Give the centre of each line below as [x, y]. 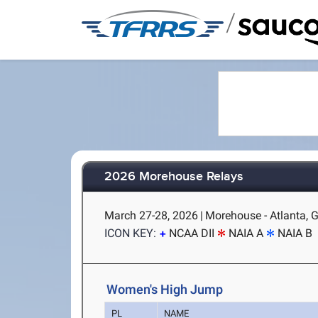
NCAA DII [192, 233]
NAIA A [246, 233]
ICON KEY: [131, 233]
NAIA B [295, 233]
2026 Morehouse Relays [174, 177]
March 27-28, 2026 [152, 215]
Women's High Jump [165, 289]
